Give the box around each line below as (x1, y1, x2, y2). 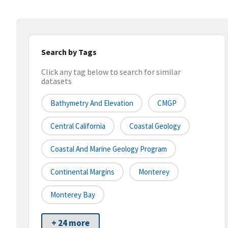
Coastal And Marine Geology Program (50, 144, 167, 154)
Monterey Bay (50, 190, 95, 200)
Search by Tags (41, 47, 97, 57)
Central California (50, 121, 105, 131)
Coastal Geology (129, 121, 181, 131)
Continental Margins (50, 167, 115, 177)
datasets (41, 76, 72, 87)
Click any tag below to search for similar (41, 67, 181, 77)
